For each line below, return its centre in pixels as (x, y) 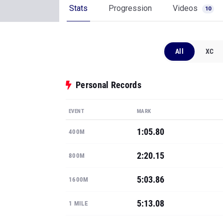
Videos (186, 8)
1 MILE (78, 203)
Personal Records (109, 85)
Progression (130, 8)
